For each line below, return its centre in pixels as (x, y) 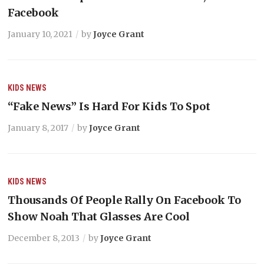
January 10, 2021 (40, 34)
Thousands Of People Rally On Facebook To (125, 200)
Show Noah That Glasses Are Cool (99, 217)
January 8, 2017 (38, 128)
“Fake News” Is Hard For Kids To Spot (109, 106)
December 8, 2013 (44, 238)
